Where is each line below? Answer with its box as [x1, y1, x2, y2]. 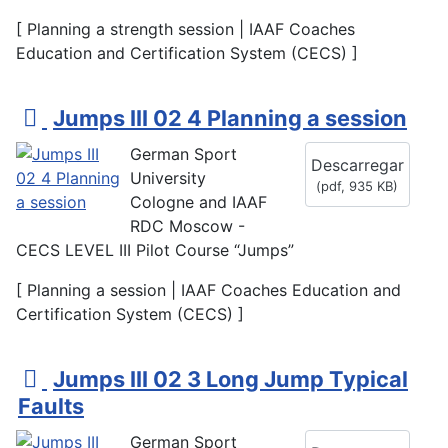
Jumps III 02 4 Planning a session [53, 105, 407, 132]
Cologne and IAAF [130, 192, 267, 213]
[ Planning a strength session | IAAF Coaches [16, 19, 355, 40]
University [130, 168, 206, 189]
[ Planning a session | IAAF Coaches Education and [16, 280, 401, 301]
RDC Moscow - [130, 216, 245, 237]
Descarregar [310, 155, 404, 176]
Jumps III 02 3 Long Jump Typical [53, 366, 408, 393]
